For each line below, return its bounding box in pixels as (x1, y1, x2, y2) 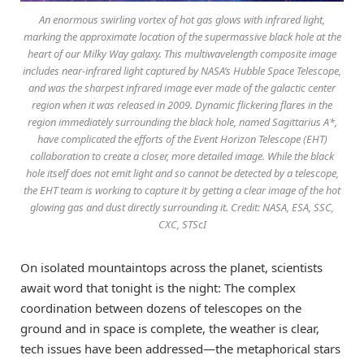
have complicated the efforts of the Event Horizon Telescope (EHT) (37, 131, 327, 146)
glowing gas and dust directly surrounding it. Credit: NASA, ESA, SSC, (30, 199, 334, 214)
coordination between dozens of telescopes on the (20, 299, 301, 316)
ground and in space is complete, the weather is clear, (20, 319, 319, 336)
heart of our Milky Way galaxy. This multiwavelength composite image (28, 45, 336, 61)
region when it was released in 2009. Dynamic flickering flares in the (32, 97, 332, 112)
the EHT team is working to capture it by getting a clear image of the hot (24, 182, 340, 197)
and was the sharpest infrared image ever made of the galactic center (28, 80, 336, 95)
